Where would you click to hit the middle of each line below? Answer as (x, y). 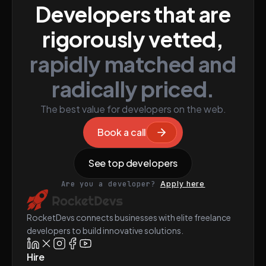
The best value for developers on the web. (133, 109)
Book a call (122, 132)
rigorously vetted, (133, 39)
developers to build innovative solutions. (105, 230)
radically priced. (133, 89)
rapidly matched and (133, 64)
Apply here (183, 184)
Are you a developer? (110, 184)
